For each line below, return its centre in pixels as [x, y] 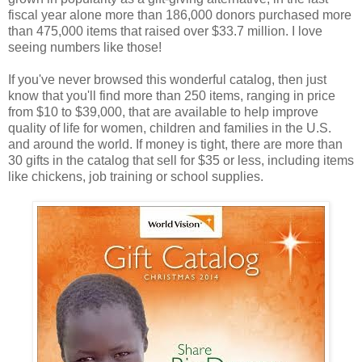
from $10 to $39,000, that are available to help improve [163, 112]
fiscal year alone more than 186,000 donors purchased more [180, 15]
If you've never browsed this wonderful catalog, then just [167, 80]
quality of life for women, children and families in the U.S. [170, 128]
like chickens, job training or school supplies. [136, 177]
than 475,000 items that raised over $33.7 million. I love [165, 32]
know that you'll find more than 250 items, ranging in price [172, 96]
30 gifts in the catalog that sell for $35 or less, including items [181, 161]
